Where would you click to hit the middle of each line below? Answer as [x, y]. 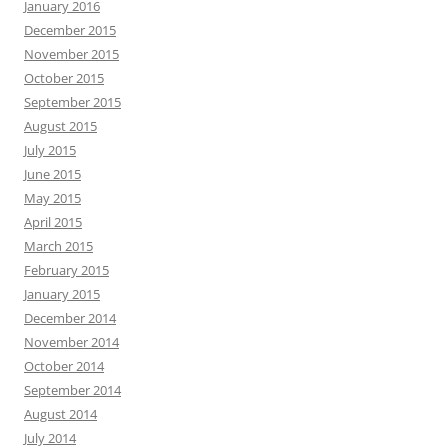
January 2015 [62, 294]
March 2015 [58, 246]
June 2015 [52, 174]
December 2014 [70, 318]
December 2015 [70, 30]
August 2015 [60, 126]
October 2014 [64, 366]
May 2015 [52, 198]
